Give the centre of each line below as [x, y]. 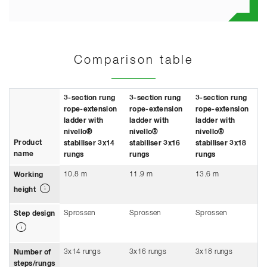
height [26, 190]
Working [29, 175]
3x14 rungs [82, 252]
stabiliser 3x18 [221, 143]
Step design [35, 214]
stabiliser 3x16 [155, 143]
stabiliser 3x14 [89, 143]
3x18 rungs [214, 252]
